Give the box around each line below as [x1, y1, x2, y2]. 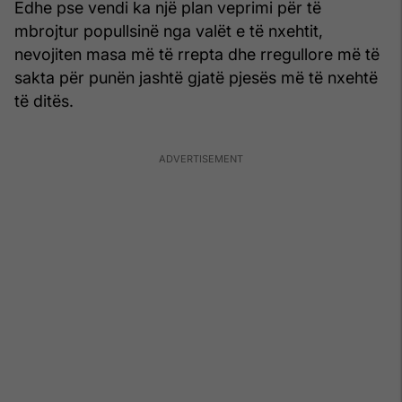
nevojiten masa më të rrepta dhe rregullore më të [14, 44, 380, 64]
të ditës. [14, 91, 74, 110]
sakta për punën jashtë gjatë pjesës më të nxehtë [14, 67, 378, 87]
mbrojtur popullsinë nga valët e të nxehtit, [14, 21, 323, 40]
